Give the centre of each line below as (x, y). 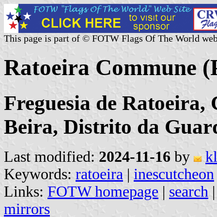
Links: (26, 191)
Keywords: (40, 174)
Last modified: (51, 156)
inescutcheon (174, 174)
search (189, 191)
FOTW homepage (103, 191)
